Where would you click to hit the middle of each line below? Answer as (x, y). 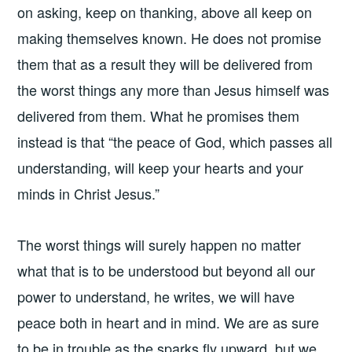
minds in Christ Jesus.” (89, 193)
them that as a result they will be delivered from (165, 63)
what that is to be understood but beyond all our (167, 271)
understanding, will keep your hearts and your (161, 167)
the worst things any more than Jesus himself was (174, 89)
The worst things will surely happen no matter (159, 245)
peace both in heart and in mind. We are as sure (169, 323)
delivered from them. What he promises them (159, 115)
